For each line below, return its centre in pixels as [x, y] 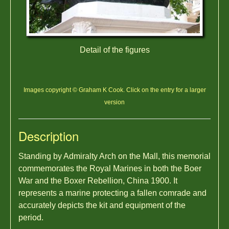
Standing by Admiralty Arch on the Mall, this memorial [114, 156]
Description [49, 135]
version [114, 102]
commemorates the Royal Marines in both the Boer [110, 168]
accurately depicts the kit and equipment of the [102, 205]
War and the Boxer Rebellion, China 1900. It [98, 180]
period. [31, 217]
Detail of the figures [114, 50]
